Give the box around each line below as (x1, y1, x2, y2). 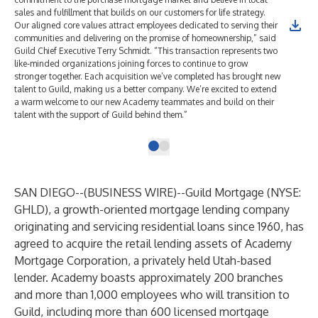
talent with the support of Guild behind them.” (14, 109, 187, 120)
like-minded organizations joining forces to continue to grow (14, 58, 248, 69)
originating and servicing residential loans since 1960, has (14, 219, 304, 234)
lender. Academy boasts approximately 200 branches (14, 270, 283, 285)
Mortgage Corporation (14, 253, 128, 268)
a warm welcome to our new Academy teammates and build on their (14, 97, 274, 107)
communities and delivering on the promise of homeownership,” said (14, 33, 276, 43)
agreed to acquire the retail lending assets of (14, 236, 245, 251)
